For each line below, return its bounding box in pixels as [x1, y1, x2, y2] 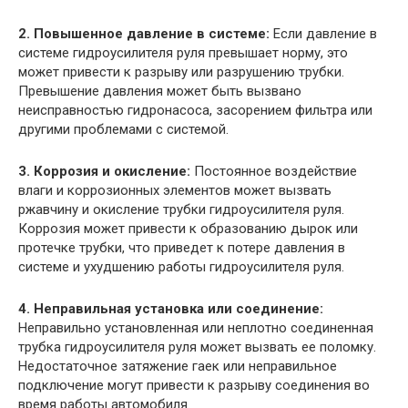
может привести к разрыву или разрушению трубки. [18, 63, 344, 80]
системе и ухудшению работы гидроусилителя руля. [18, 258, 344, 275]
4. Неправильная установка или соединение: [18, 300, 323, 317]
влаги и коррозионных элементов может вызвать [18, 181, 331, 199]
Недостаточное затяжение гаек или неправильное [18, 357, 337, 374]
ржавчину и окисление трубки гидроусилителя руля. [18, 200, 344, 218]
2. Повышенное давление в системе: [18, 25, 270, 42]
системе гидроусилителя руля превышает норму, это [18, 44, 348, 61]
